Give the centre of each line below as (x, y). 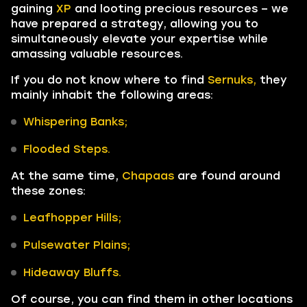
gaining (34, 9)
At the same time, (66, 176)
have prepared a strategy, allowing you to (135, 24)
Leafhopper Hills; (72, 218)
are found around (227, 176)
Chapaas (148, 176)
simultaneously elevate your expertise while (139, 39)
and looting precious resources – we (180, 9)
